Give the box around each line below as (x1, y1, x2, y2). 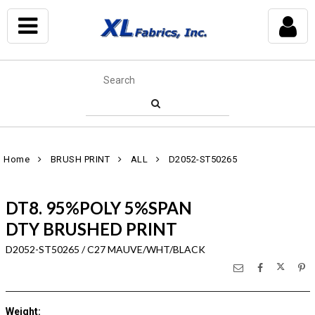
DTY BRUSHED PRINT (5, 219, 177, 239)
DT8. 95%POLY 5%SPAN (5, 198, 192, 218)
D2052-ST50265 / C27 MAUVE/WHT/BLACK (5, 243, 205, 255)
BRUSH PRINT (50, 154, 110, 165)
